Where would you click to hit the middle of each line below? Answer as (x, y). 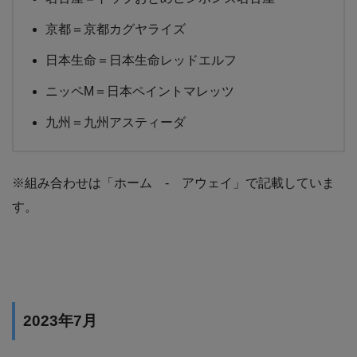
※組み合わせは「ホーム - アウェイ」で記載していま (173, 182)
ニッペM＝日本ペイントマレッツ (140, 91)
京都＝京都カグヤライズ (116, 29)
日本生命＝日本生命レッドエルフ (141, 60)
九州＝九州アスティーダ (116, 122)
